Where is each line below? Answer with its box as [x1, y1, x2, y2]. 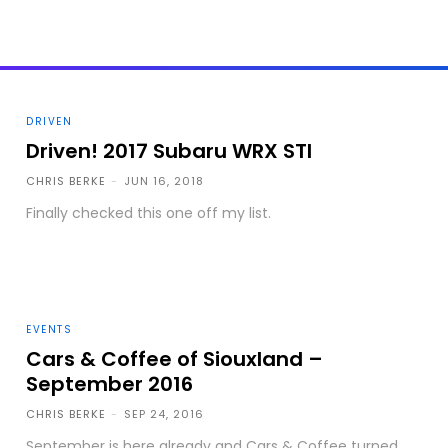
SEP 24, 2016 [124, 405, 205, 422]
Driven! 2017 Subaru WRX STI [26, 137, 313, 165]
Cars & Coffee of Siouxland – [26, 344, 324, 373]
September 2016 [26, 369, 194, 398]
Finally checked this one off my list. [26, 203, 272, 223]
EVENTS [26, 321, 73, 337]
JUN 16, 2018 [124, 173, 205, 189]
